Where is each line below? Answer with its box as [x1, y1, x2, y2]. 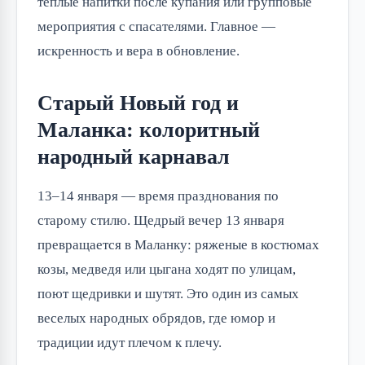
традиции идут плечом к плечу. [37, 334, 222, 350]
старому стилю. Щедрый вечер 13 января [37, 212, 284, 228]
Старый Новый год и [37, 90, 239, 115]
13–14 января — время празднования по [37, 187, 279, 204]
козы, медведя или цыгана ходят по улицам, [37, 261, 296, 277]
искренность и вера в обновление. [37, 42, 240, 59]
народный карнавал [37, 144, 230, 169]
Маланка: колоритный [37, 117, 260, 142]
